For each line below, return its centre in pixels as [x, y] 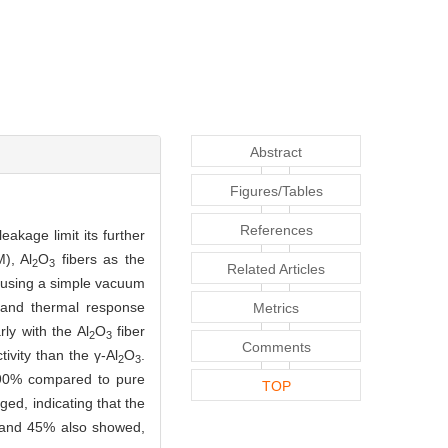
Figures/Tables [276, 191]
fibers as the [100, 259]
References [276, 230]
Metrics [276, 308]
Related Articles [276, 269]
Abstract [276, 152]
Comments [276, 347]
